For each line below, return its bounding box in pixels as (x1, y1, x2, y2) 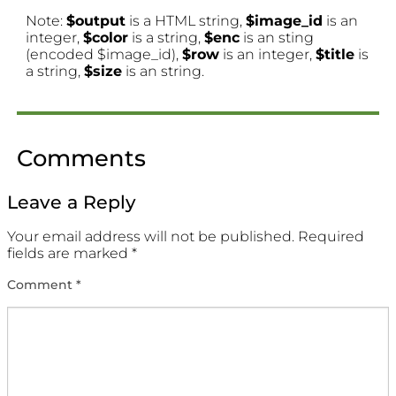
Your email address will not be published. (7, 227, 294, 245)
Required (298, 227, 364, 245)
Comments (16, 144, 146, 172)
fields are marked (7, 244, 132, 262)
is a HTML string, (126, 12, 247, 30)
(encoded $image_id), (26, 46, 183, 64)
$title (316, 46, 355, 64)
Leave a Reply (7, 190, 136, 213)
